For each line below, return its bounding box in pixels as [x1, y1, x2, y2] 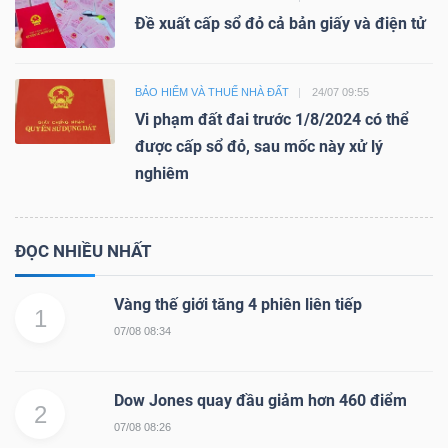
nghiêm [135, 163, 189, 183]
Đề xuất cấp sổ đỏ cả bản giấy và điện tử [135, 13, 426, 33]
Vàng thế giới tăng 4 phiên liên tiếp [114, 294, 362, 314]
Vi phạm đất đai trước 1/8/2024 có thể [135, 109, 409, 129]
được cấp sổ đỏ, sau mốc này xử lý [135, 136, 383, 156]
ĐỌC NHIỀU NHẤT [15, 240, 152, 261]
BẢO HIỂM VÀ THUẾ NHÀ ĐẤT [135, 85, 292, 98]
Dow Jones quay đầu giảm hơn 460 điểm [114, 390, 407, 410]
